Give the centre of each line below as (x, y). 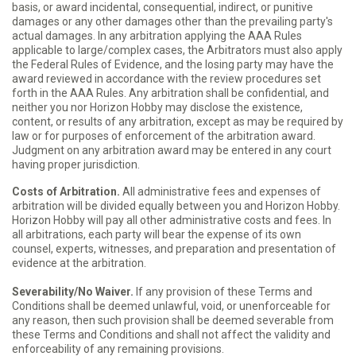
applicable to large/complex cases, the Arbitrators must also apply (177, 50)
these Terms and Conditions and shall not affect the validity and (171, 335)
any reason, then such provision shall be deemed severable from (173, 320)
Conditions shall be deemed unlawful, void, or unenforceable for (171, 306)
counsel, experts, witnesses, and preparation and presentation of (174, 249)
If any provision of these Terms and (223, 292)
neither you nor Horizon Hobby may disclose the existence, (157, 107)
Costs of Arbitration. (66, 192)
